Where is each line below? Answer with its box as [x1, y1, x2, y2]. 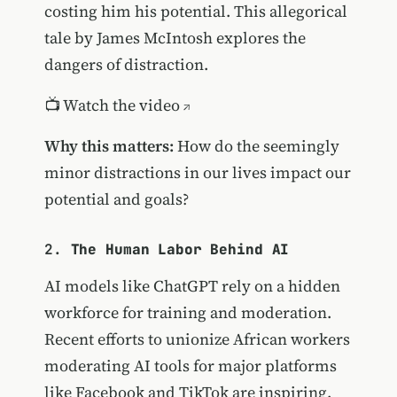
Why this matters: [43, 134, 174, 157]
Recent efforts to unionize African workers [43, 327, 350, 350]
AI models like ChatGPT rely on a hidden [43, 274, 340, 297]
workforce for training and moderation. [43, 300, 331, 323]
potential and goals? [43, 187, 189, 210]
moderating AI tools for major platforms [43, 354, 337, 377]
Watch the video [62, 93, 180, 116]
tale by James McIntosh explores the [43, 26, 306, 49]
